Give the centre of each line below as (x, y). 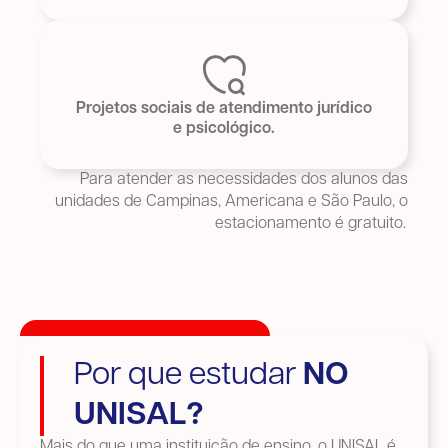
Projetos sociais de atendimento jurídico (224, 109)
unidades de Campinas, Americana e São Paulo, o (231, 202)
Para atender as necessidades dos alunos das (244, 180)
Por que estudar (188, 375)
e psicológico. (224, 129)
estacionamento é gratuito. (311, 224)
